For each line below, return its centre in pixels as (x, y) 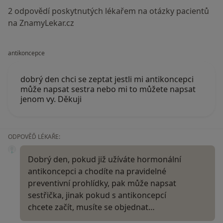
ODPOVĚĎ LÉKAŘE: (34, 136)
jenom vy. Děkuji (51, 99)
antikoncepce (26, 53)
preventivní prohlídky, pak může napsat (102, 183)
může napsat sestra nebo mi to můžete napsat (108, 89)
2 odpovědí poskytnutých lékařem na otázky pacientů (109, 11)
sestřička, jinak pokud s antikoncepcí (97, 195)
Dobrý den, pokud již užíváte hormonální (105, 159)
